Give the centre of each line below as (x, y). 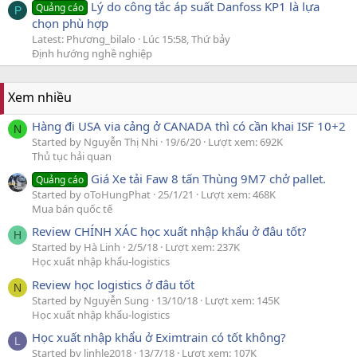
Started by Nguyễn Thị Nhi (95, 141)
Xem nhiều (40, 98)
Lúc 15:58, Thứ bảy (186, 39)
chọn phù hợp (70, 24)
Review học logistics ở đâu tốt (113, 284)
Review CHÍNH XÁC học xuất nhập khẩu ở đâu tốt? (169, 231)
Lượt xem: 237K (202, 247)
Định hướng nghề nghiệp (92, 54)
